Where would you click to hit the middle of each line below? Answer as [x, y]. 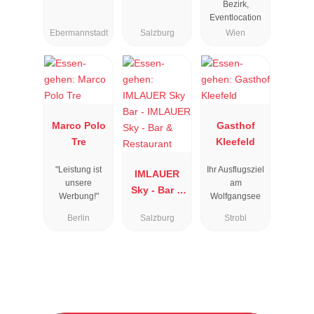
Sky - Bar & [157, 190]
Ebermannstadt [78, 33]
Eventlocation [235, 17]
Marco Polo [78, 125]
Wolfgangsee [235, 197]
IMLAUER [157, 173]
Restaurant [157, 206]
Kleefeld [235, 141]
